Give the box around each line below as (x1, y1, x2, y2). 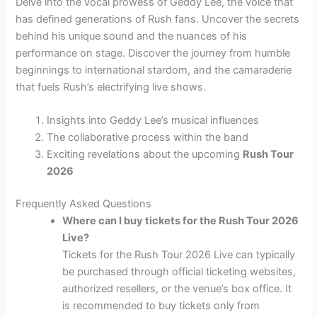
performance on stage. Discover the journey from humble (16, 47, 291, 60)
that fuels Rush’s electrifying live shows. (16, 81, 207, 94)
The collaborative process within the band (47, 131, 249, 144)
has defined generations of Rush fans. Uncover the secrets (16, 13, 300, 26)
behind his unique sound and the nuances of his (16, 30, 248, 43)
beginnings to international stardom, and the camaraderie (16, 64, 292, 77)
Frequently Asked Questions (16, 197, 152, 211)
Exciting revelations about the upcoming (47, 148, 243, 161)
